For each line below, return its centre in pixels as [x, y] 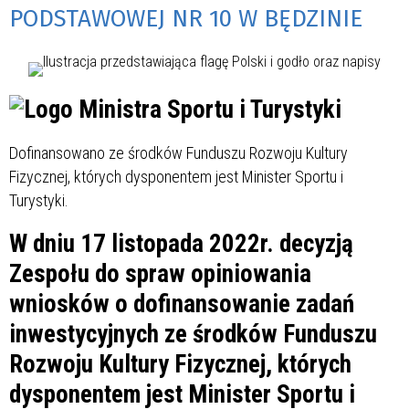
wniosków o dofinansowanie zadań [182, 304]
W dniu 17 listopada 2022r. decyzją [181, 244]
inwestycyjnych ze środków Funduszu [193, 335]
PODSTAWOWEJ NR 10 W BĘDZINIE [186, 19]
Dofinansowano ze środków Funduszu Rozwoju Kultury [178, 153]
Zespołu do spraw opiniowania [160, 274]
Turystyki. [39, 201]
